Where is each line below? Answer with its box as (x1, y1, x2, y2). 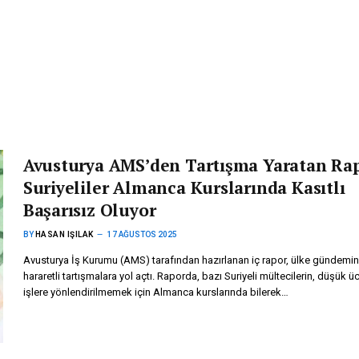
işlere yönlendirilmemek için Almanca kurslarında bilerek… (22, 286, 288, 298)
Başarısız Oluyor (22, 199, 156, 221)
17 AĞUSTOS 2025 (107, 230, 177, 239)
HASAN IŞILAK (34, 230, 94, 239)
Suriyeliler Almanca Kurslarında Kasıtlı (22, 176, 345, 199)
